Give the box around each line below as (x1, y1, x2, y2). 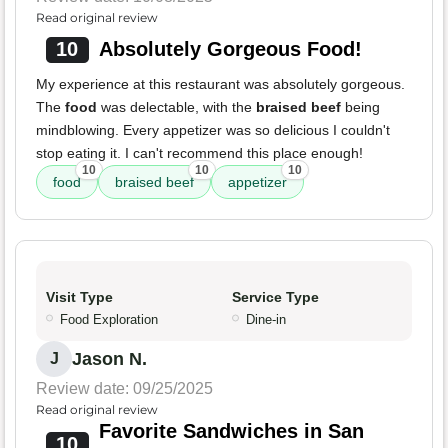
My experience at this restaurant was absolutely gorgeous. (36, 76, 405, 93)
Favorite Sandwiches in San (98, 420, 364, 443)
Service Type (232, 289, 319, 306)
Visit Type (46, 289, 113, 306)
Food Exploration (60, 312, 158, 328)
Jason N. (72, 349, 147, 370)
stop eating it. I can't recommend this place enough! (36, 145, 363, 162)
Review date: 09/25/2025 (36, 380, 213, 398)
